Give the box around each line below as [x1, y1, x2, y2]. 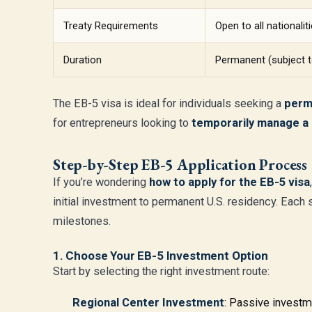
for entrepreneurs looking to [53, 116, 192, 130]
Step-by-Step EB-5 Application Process [53, 155, 307, 175]
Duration [63, 54, 102, 66]
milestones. [53, 214, 111, 228]
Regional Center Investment [72, 296, 224, 309]
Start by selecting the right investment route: [53, 265, 270, 278]
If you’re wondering [53, 175, 149, 189]
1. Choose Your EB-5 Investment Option [53, 249, 268, 263]
